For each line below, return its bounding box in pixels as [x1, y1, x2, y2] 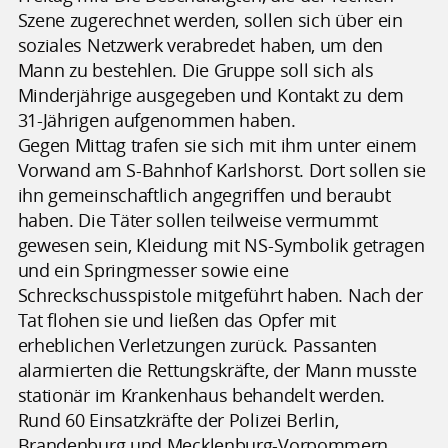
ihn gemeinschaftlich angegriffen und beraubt [17, 182, 391, 207]
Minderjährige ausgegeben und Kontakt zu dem [17, 82, 404, 107]
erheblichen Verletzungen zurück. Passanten [17, 332, 377, 357]
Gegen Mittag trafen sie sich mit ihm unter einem [17, 132, 418, 157]
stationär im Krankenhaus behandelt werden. [17, 382, 385, 407]
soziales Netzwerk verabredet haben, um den [17, 32, 383, 57]
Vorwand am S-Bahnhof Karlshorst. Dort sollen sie [17, 157, 427, 182]
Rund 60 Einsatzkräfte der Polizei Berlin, [17, 407, 339, 432]
